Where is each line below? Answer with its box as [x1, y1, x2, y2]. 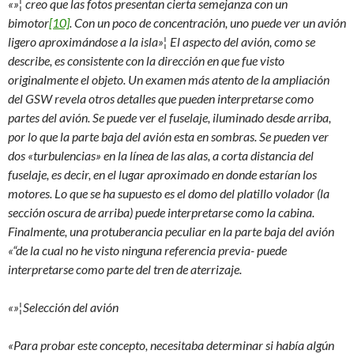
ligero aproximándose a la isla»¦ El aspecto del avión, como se [8, 34, 315, 49]
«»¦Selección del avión [8, 299, 119, 314]
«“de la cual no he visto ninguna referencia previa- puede [8, 243, 287, 258]
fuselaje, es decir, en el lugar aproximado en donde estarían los [8, 167, 317, 182]
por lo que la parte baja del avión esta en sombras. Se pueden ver [8, 129, 329, 144]
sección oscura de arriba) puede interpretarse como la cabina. [8, 205, 314, 220]
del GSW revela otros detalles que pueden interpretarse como [8, 91, 314, 106]
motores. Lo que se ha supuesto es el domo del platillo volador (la [8, 186, 330, 201]
